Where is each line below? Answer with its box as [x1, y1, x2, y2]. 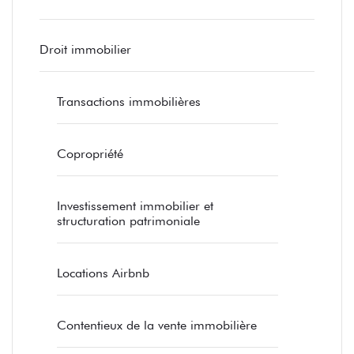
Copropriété [57, 146, 123, 161]
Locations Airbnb [57, 265, 149, 281]
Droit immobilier [40, 42, 131, 57]
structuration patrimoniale [57, 213, 200, 228]
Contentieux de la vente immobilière [57, 318, 257, 333]
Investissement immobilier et [57, 198, 213, 213]
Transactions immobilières [57, 94, 201, 109]
